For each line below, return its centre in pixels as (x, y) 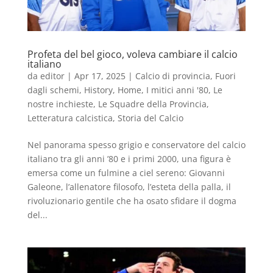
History (98, 90)
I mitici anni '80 (177, 90)
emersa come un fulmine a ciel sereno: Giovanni (126, 173)
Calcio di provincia (172, 76)
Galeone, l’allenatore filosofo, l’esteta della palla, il (129, 187)
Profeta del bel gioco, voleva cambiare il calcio (132, 55)
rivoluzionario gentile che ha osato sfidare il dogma (132, 201)
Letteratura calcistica (70, 118)
